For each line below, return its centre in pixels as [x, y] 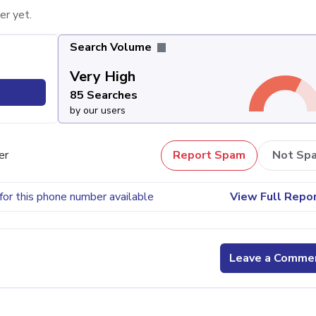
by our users [97, 110]
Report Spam [209, 156]
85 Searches [103, 95]
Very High [102, 76]
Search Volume [112, 47]
